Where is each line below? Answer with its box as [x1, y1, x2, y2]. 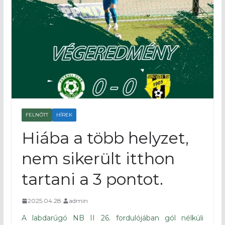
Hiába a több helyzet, [21, 128, 189, 148]
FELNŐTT [25, 111, 48, 119]
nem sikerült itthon [21, 149, 175, 169]
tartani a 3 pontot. [21, 169, 163, 189]
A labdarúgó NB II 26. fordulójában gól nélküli [21, 213, 204, 223]
